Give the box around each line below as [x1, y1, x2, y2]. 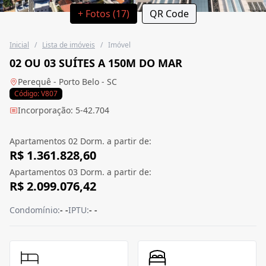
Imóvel [108, 40, 131, 50]
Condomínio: [9, 204, 60, 216]
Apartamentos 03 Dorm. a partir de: [9, 166, 151, 178]
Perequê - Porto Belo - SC [18, 76, 117, 88]
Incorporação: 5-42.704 [18, 104, 109, 116]
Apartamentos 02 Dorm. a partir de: [9, 135, 151, 147]
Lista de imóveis [42, 40, 95, 50]
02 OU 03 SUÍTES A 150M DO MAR [9, 56, 182, 71]
